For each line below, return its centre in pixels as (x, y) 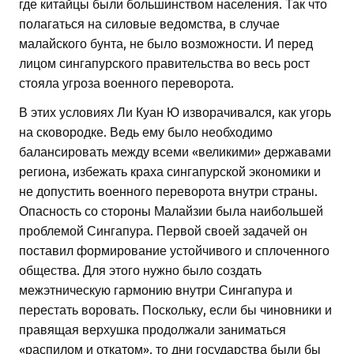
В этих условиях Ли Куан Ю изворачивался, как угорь (175, 112)
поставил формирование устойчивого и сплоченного (174, 250)
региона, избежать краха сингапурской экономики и (170, 171)
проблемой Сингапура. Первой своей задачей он (163, 230)
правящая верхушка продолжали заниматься (153, 329)
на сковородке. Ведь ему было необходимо (146, 132)
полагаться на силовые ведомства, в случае (149, 23)
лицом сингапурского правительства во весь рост (164, 63)
